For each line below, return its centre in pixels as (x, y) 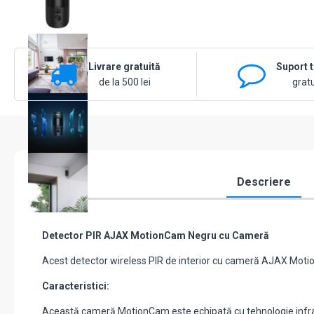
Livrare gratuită (125, 67)
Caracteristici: (76, 286)
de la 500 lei (124, 82)
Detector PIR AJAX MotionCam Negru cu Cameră (156, 236)
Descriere (264, 182)
